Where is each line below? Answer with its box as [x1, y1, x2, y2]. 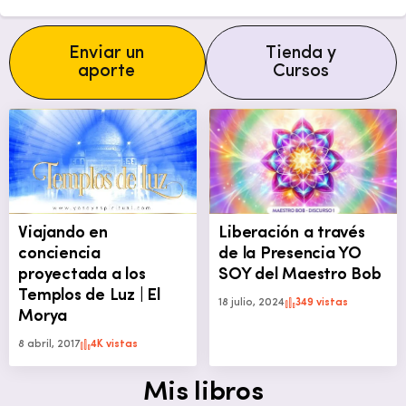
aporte [78, 63, 136, 81]
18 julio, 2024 [218, 296, 285, 308]
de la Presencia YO [218, 245, 362, 263]
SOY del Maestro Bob [218, 266, 382, 284]
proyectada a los [18, 266, 146, 284]
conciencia [18, 245, 101, 263]
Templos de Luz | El [18, 286, 160, 304]
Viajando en [18, 224, 108, 242]
